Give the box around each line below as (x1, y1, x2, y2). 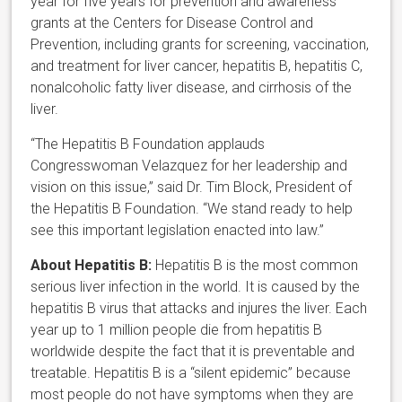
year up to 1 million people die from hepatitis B (31, 321, 323, 339)
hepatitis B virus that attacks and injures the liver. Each (31, 300, 368, 318)
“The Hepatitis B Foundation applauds (31, 135, 266, 153)
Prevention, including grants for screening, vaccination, (31, 36, 370, 54)
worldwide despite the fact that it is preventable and (31, 343, 355, 361)
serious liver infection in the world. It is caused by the (31, 278, 361, 296)
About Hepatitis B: (31, 257, 153, 275)
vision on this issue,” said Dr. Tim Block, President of (31, 179, 353, 197)
